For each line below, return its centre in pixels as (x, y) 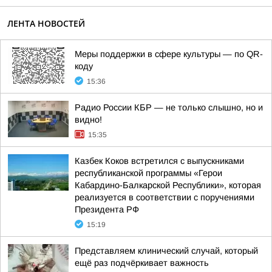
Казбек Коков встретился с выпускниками (159, 161)
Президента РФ (107, 209)
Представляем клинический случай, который (166, 251)
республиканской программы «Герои (148, 173)
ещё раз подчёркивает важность (142, 263)
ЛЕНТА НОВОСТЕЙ (46, 23)
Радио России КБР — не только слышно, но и (169, 107)
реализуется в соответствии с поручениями (165, 197)
